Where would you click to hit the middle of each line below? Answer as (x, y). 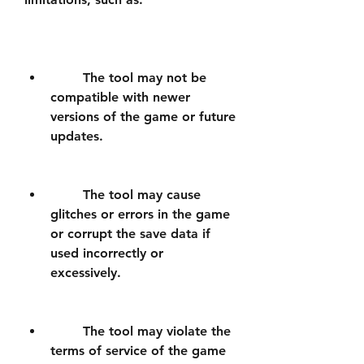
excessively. (86, 273)
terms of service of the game (138, 351)
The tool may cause (67, 195)
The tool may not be (67, 78)
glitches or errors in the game (140, 214)
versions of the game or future (143, 117)
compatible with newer (120, 97)
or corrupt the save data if (130, 234)
